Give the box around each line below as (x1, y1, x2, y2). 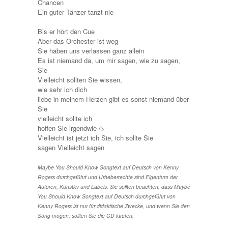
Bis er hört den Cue (38, 26, 95, 36)
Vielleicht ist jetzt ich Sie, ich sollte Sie (38, 132, 153, 142)
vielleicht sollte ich (38, 113, 92, 123)
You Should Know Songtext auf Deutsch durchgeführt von (38, 192, 176, 200)
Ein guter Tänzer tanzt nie (38, 7, 113, 17)
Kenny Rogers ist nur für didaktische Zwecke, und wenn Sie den (38, 202, 190, 210)
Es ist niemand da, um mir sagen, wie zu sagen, (38, 55, 180, 65)
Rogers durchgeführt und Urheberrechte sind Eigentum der (38, 173, 178, 181)
